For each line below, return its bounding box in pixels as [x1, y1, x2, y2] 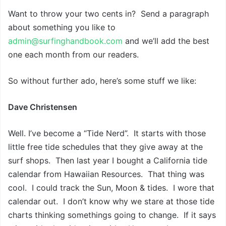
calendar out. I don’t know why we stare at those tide [8, 196, 214, 207]
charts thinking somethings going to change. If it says [8, 210, 216, 220]
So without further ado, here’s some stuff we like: [8, 76, 196, 86]
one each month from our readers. [8, 49, 139, 60]
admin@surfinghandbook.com [8, 36, 123, 46]
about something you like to [8, 22, 116, 33]
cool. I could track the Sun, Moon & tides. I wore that [8, 183, 214, 193]
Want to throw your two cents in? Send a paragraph [8, 9, 209, 19]
